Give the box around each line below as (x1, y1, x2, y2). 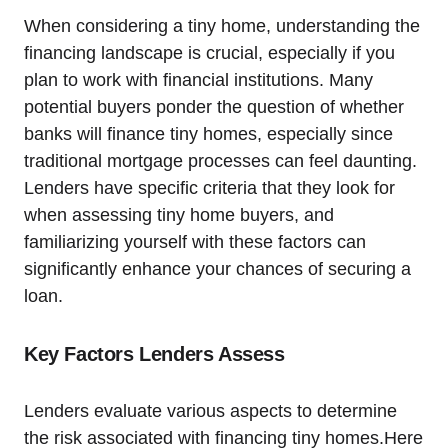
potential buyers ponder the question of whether (24, 96, 404, 117)
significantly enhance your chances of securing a (24, 258, 411, 279)
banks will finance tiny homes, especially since (24, 123, 393, 144)
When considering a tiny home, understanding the (24, 15, 420, 36)
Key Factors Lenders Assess (24, 342, 285, 365)
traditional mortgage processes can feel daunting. (24, 150, 417, 171)
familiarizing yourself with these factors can (24, 231, 366, 252)
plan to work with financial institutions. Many (24, 69, 373, 90)
